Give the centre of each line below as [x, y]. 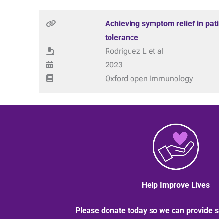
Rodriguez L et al [135, 51]
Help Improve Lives [176, 185]
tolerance [122, 37]
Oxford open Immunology [149, 78]
